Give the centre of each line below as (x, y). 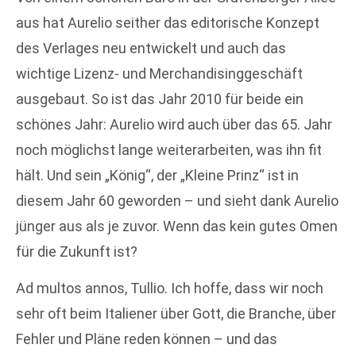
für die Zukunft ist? (77, 251)
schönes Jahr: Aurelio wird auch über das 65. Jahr (174, 124)
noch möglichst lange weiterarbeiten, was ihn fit (169, 149)
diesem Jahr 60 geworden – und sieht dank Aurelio (177, 200)
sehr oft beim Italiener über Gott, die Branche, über (176, 313)
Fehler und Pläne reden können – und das (147, 339)
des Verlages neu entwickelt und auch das (151, 48)
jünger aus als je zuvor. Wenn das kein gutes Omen (177, 226)
